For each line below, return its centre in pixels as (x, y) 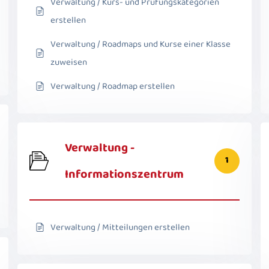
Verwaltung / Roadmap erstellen (113, 86)
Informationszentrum (124, 174)
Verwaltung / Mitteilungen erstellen (120, 227)
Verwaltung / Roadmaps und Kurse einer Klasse (141, 44)
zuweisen (69, 62)
